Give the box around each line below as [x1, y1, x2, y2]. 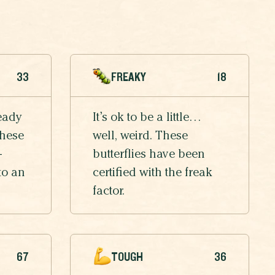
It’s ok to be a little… [93, 112, 201, 125]
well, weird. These [93, 131, 188, 144]
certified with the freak [93, 168, 212, 180]
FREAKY [111, 70, 146, 84]
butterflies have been [93, 149, 205, 162]
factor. [93, 186, 128, 199]
